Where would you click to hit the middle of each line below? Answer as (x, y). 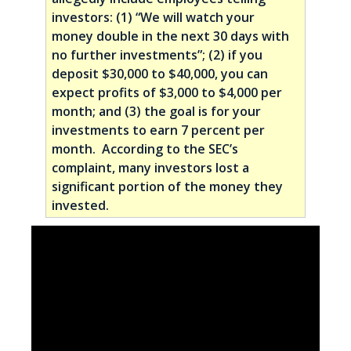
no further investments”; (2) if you (157, 54)
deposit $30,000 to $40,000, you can (160, 73)
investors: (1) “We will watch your (154, 17)
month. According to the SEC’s (145, 148)
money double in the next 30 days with (171, 36)
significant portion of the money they (168, 186)
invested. (81, 205)
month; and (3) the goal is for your (157, 111)
